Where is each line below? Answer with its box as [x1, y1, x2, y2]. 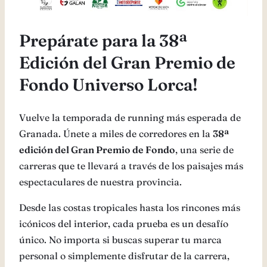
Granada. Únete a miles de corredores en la [19, 128, 213, 140]
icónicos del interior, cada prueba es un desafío [19, 218, 228, 230]
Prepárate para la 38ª [19, 30, 188, 51]
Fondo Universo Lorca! [19, 74, 198, 95]
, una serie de [175, 144, 234, 156]
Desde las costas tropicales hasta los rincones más [19, 201, 240, 214]
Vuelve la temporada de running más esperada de [19, 111, 241, 124]
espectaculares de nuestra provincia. [19, 176, 182, 188]
